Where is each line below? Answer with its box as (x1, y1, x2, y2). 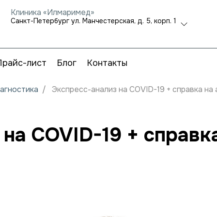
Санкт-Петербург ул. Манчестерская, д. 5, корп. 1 (11, 16, 176, 25)
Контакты (86, 58, 127, 68)
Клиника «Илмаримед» (11, 7, 94, 17)
